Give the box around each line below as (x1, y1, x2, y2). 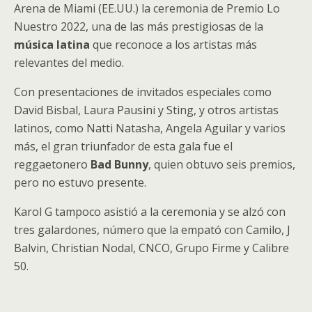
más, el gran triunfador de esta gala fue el (14, 139, 233, 154)
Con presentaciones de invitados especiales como (14, 84, 272, 100)
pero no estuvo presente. (14, 175, 146, 190)
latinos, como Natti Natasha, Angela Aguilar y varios (14, 120, 286, 136)
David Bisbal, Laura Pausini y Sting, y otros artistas (14, 102, 279, 118)
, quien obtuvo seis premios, (148, 157, 295, 172)
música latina (14, 37, 93, 52)
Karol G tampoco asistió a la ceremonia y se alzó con (14, 204, 286, 219)
